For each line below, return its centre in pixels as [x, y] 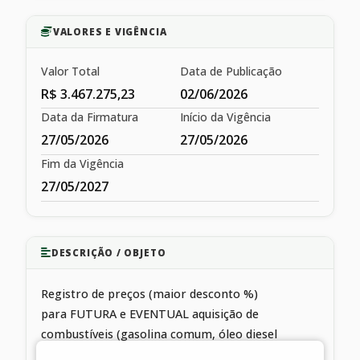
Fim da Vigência [82, 163]
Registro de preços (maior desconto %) [149, 293]
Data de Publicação [231, 71]
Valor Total [70, 71]
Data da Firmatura [90, 117]
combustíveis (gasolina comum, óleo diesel [159, 333]
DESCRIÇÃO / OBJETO [108, 252]
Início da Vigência [225, 117]
